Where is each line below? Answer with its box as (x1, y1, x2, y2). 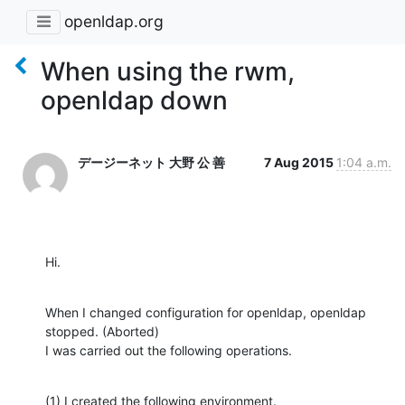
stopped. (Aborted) (45, 323, 159, 339)
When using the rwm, (41, 55, 295, 87)
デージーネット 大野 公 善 (78, 154, 225, 170)
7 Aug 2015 (264, 154, 336, 170)
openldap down (41, 84, 228, 116)
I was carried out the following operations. (45, 342, 292, 358)
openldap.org (64, 12, 164, 32)
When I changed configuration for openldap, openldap (45, 304, 366, 320)
